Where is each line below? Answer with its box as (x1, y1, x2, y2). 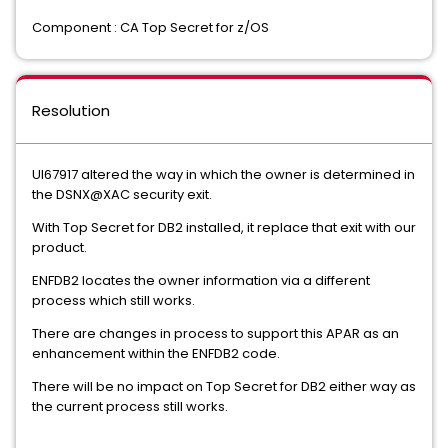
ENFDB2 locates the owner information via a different (32, 271, 370, 290)
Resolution (32, 100, 110, 121)
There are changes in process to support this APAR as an (32, 324, 399, 343)
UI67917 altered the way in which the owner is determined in (32, 165, 415, 184)
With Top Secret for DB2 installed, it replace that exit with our (32, 218, 416, 237)
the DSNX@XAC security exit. (32, 185, 218, 204)
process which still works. (32, 291, 201, 310)
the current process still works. (32, 397, 228, 416)
